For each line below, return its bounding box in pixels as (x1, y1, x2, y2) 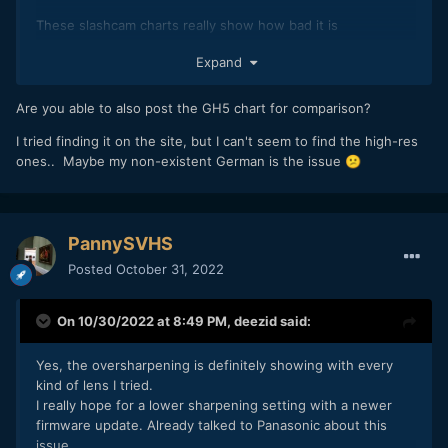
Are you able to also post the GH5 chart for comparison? (16, 100, 371, 117)
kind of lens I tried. (36, 376, 153, 393)
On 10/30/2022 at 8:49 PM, (57, 312, 234, 329)
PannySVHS (68, 232, 173, 254)
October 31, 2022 (116, 260, 224, 277)
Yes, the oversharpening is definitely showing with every (36, 356, 393, 373)
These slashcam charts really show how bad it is (36, 16, 338, 33)
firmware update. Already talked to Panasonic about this (36, 416, 387, 433)
